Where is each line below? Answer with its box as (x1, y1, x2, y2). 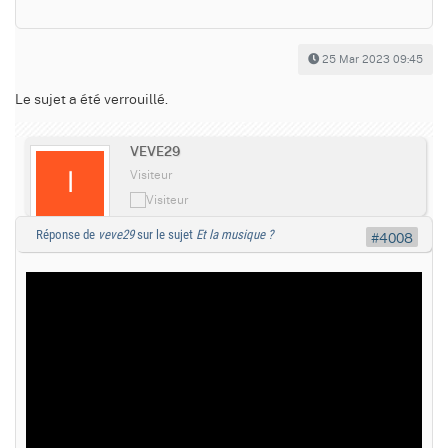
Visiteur (130, 166, 172, 184)
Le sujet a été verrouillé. (15, 88, 168, 109)
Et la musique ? (196, 226, 273, 242)
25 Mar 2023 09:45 (322, 51, 423, 68)
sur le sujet (134, 226, 196, 242)
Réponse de (36, 226, 98, 242)
